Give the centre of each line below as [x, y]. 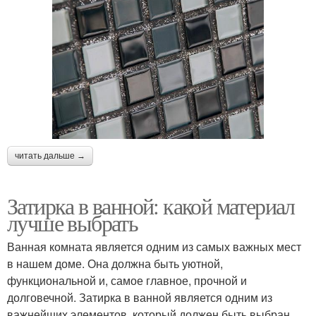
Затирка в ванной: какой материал [151, 205]
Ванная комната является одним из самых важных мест [154, 246]
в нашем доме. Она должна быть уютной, [115, 263]
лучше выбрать [73, 222]
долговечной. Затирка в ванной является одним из [140, 297]
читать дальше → [50, 156]
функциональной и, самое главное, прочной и [127, 280]
